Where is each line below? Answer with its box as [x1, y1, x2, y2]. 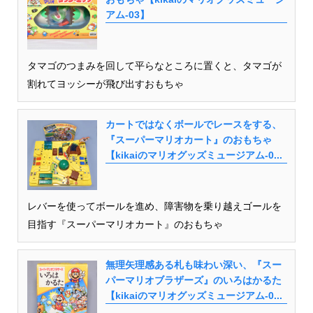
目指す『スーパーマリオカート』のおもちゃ [27, 219, 223, 231]
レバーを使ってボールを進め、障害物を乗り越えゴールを [27, 201, 282, 212]
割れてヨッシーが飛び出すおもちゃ [27, 78, 184, 90]
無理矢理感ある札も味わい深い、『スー [105, 259, 282, 271]
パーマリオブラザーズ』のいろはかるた [105, 275, 282, 286]
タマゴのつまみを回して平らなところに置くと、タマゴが [27, 60, 282, 72]
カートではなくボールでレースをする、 [105, 119, 282, 131]
